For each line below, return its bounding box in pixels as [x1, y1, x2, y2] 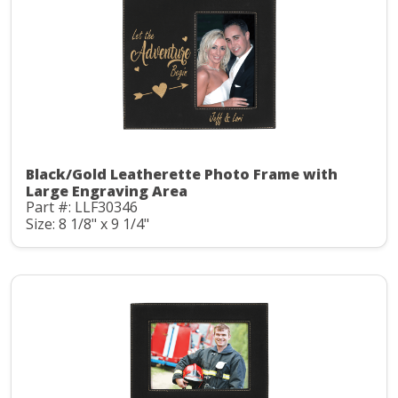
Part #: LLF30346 [26, 197, 138, 218]
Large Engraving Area [26, 181, 187, 202]
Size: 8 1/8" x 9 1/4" [26, 213, 149, 234]
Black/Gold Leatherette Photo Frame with [26, 164, 338, 185]
